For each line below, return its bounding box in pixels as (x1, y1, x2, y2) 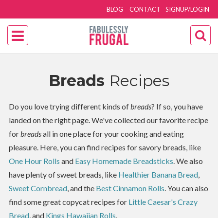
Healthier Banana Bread (118, 170, 198, 179)
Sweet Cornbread (8, 183, 67, 193)
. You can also (164, 183, 208, 193)
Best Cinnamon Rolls (95, 183, 164, 193)
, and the (67, 183, 96, 193)
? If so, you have (151, 102, 203, 111)
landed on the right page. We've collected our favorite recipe (8, 115, 208, 125)
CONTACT (129, 5, 161, 13)
